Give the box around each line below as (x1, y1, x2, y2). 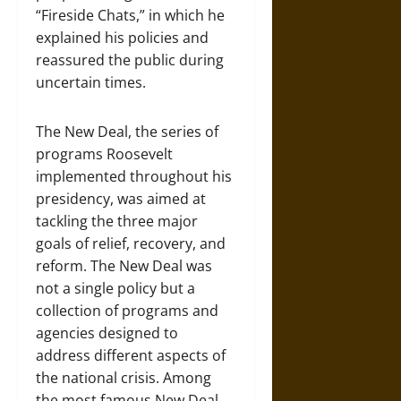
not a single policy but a (36, 278, 195, 298)
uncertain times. (36, 73, 146, 92)
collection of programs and (36, 301, 218, 320)
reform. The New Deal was (36, 256, 212, 276)
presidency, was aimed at (36, 189, 206, 209)
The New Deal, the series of (36, 122, 218, 141)
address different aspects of (36, 346, 226, 365)
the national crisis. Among (36, 368, 211, 388)
